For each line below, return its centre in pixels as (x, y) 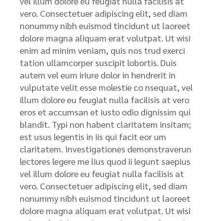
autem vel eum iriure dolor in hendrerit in (98, 75)
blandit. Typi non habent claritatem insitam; (105, 124)
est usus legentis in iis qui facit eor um (93, 136)
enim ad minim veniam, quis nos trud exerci (102, 50)
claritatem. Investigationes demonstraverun (106, 149)
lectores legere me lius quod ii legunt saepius (105, 161)
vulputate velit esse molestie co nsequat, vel (106, 87)
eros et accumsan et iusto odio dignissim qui (105, 112)
